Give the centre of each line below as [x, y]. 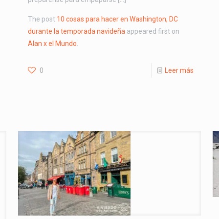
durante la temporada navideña [76, 31]
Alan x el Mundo [52, 44]
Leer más [179, 70]
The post [42, 19]
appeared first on [152, 31]
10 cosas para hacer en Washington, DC [117, 19]
